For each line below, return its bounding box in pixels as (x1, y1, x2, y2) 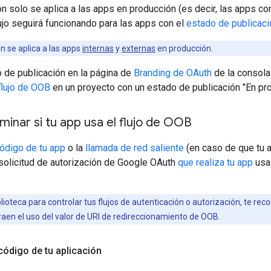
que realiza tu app (178, 156, 253, 168)
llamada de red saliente (85, 142, 184, 154)
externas (122, 43, 155, 53)
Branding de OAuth (134, 67, 212, 79)
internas (82, 43, 114, 53)
